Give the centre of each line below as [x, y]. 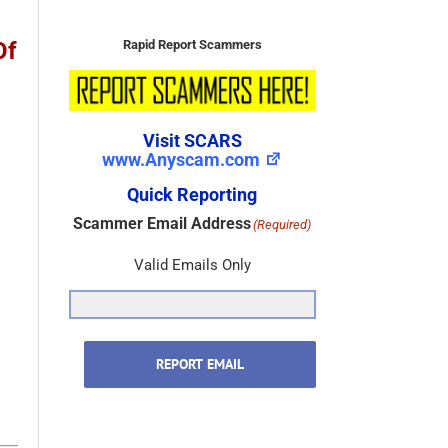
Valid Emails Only [192, 221]
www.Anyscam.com [181, 116]
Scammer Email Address [162, 180]
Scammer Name [162, 420]
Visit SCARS [192, 97]
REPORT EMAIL [199, 320]
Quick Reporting [192, 151]
